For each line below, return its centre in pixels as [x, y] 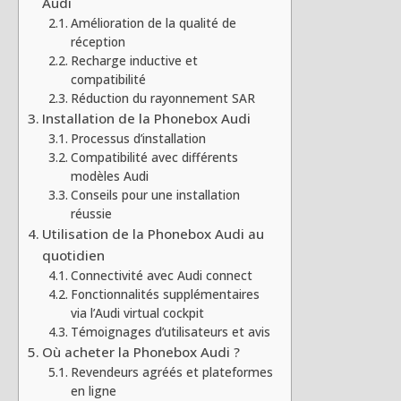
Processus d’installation [138, 138]
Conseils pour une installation [155, 194]
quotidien [74, 255]
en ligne [93, 390]
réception [98, 41]
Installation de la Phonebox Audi [147, 118]
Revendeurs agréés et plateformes [171, 371]
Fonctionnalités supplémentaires [165, 294]
